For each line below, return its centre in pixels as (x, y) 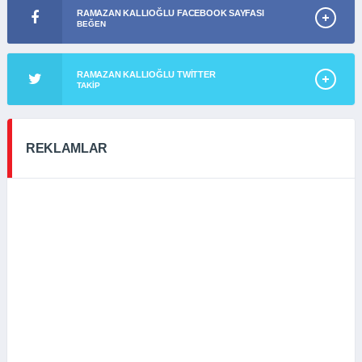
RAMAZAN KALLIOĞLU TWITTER (146, 74)
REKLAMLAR (67, 148)
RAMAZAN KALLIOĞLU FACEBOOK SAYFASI (170, 13)
